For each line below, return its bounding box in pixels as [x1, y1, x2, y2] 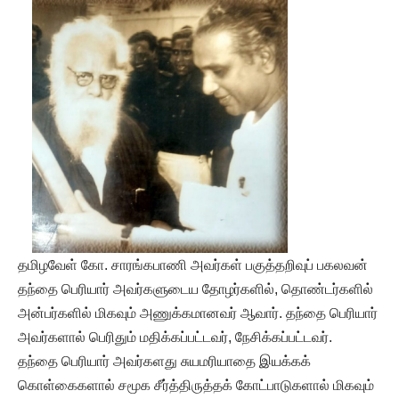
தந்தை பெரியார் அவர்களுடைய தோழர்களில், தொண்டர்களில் [18, 281, 373, 297]
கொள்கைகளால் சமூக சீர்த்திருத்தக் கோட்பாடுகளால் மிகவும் [18, 377, 374, 393]
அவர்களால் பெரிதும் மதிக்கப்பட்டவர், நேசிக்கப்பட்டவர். [18, 329, 332, 345]
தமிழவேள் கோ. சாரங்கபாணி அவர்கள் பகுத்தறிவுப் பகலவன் [18, 256, 368, 273]
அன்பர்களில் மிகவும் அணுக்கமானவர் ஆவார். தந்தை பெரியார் [18, 305, 378, 321]
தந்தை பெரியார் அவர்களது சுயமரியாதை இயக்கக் [18, 353, 311, 369]
